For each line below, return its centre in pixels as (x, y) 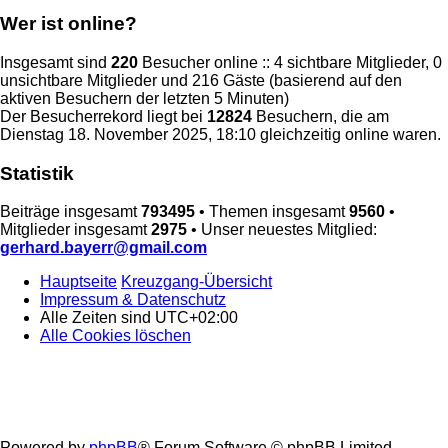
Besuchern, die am (320, 116)
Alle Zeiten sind (97, 318)
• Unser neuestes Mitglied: (282, 230)
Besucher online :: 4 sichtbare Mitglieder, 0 (290, 62)
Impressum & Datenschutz (133, 300)
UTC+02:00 (196, 318)
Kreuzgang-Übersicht (196, 282)
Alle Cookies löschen (115, 336)
